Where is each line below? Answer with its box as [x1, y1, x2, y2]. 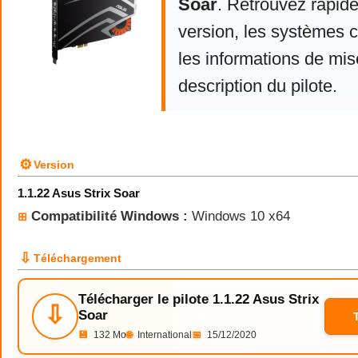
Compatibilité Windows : [31, 208, 188, 224]
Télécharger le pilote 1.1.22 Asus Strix [78, 292, 319, 307]
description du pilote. [178, 76, 337, 96]
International [135, 329, 192, 340]
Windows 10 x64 [188, 208, 290, 224]
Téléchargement [34, 252, 121, 265]
